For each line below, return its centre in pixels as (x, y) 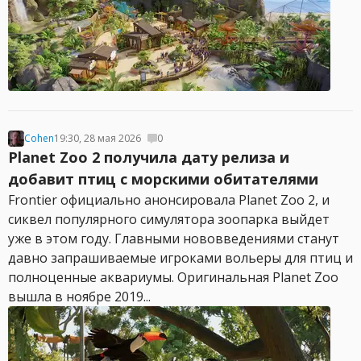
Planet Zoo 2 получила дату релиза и (149, 157)
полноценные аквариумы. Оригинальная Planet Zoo (173, 277)
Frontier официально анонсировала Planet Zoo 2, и (169, 200)
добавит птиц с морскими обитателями (163, 179)
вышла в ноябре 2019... (79, 297)
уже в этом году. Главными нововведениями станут (174, 239)
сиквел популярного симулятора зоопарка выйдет (169, 219)
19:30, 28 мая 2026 (98, 138)
